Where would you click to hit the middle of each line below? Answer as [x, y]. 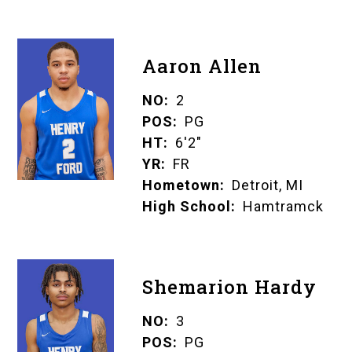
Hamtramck [283, 207]
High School [186, 207]
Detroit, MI [267, 185]
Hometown [181, 185]
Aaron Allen [202, 66]
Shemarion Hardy [229, 287]
